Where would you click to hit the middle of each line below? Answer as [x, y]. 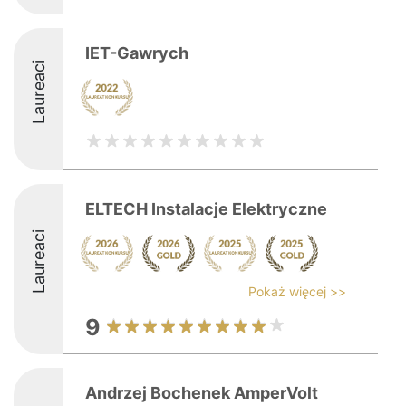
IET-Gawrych [137, 53]
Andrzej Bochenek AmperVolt [202, 393]
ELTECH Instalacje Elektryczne [206, 209]
